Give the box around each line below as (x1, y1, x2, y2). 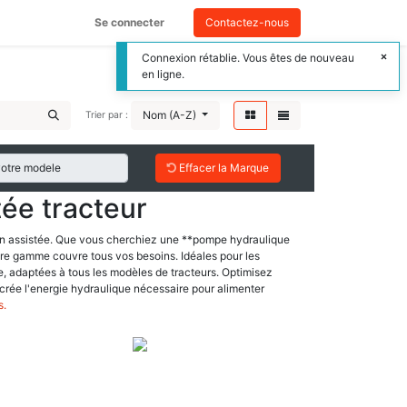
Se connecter (94, 15, 164, 29)
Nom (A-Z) (142, 108, 196, 122)
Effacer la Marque (175, 161, 269, 174)
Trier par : (84, 109, 128, 122)
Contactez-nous (205, 15, 289, 29)
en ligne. (142, 67, 184, 81)
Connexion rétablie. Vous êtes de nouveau (142, 51, 354, 65)
